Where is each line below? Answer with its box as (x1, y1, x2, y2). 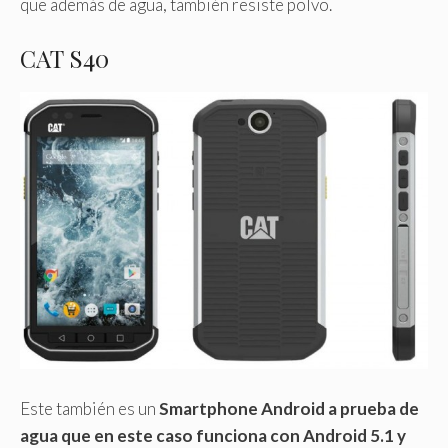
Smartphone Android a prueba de (159, 397, 419, 419)
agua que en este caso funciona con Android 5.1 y (20, 424, 406, 446)
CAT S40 (20, 41, 109, 74)
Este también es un (20, 397, 159, 419)
